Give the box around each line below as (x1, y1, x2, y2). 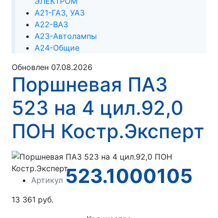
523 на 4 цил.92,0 (11, 95, 183, 120)
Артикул (31, 175, 63, 185)
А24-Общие (34, 42, 79, 53)
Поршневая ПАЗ (11, 72, 168, 96)
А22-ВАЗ (34, 19, 68, 29)
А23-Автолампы (34, 31, 97, 41)
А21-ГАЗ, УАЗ (34, 7, 85, 18)
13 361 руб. (11, 194, 54, 204)
